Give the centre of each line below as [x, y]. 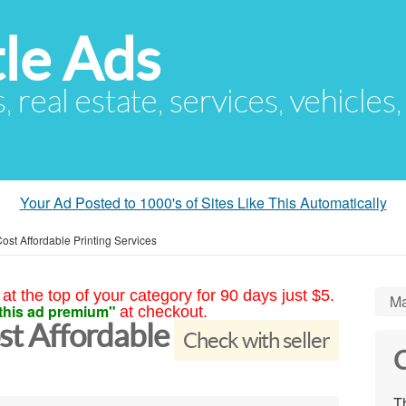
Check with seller [256, 340]
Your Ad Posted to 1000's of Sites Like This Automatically [203, 203]
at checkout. [163, 312]
